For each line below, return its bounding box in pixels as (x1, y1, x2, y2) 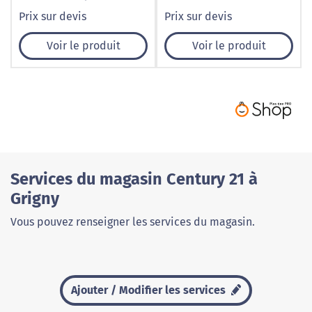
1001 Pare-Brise (164, 38, 244, 51)
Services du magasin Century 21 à (10, 169, 258, 189)
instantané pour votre (164, 4, 275, 17)
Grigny (10, 189, 59, 209)
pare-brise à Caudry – (164, 21, 275, 34)
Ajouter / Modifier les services (70, 283, 228, 297)
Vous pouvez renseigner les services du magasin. (10, 215, 255, 229)
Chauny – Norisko (19, 4, 107, 17)
